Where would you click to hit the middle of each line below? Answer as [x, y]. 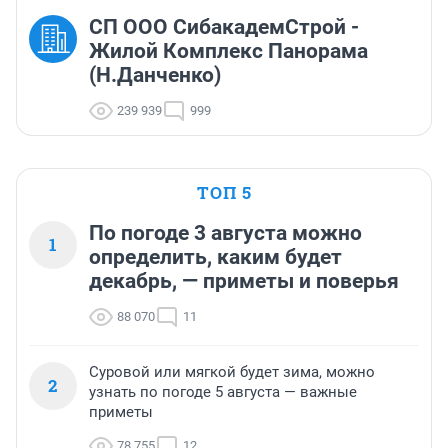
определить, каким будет [215, 257]
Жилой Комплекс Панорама [228, 51]
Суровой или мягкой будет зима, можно [232, 372]
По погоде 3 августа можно [225, 233]
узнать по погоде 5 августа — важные [223, 392]
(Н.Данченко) [155, 75]
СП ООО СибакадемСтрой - [224, 27]
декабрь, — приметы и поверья [244, 281]
